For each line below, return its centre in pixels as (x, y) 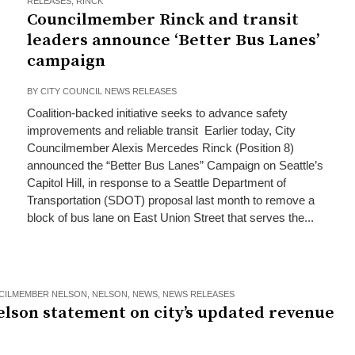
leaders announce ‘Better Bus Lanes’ (173, 40)
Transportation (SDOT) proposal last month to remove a (170, 200)
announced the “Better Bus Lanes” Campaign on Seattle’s (175, 165)
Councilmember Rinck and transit (162, 20)
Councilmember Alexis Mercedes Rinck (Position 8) (160, 148)
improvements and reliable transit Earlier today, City (161, 130)
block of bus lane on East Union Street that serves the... (170, 218)
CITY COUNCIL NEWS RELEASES (108, 91)
